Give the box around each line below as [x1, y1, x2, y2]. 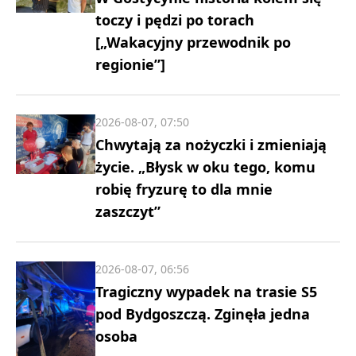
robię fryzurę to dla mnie [95, 180, 273, 199]
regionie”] [95, 55, 165, 75]
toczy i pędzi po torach [95, 10, 254, 30]
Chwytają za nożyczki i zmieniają [95, 135, 327, 155]
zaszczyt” [95, 202, 161, 222]
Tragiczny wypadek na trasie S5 [95, 282, 317, 302]
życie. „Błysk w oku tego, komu [95, 157, 315, 177]
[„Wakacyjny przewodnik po [95, 33, 291, 52]
